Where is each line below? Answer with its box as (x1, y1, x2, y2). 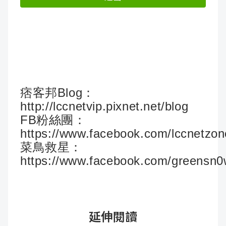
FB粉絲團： (20, 113, 86, 127)
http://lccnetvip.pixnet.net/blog (20, 99, 189, 114)
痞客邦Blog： (20, 86, 95, 100)
